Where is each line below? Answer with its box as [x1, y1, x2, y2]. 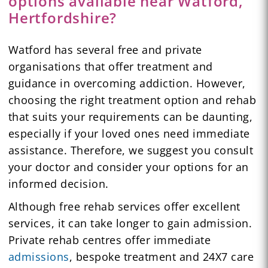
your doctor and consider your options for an [8, 159, 249, 174]
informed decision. [8, 176, 109, 191]
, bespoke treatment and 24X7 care [69, 249, 254, 264]
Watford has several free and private [8, 42, 202, 57]
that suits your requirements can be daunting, [8, 109, 253, 124]
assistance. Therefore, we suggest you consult [8, 142, 254, 157]
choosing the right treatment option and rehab [8, 92, 257, 107]
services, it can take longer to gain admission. [8, 215, 252, 230]
